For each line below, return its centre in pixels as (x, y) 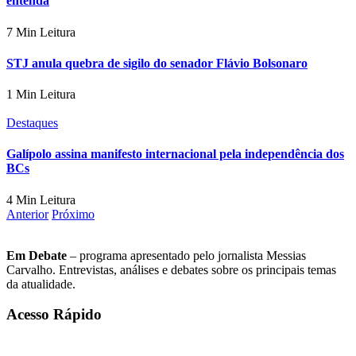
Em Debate (37, 255)
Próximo (73, 214)
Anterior (27, 214)
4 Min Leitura (41, 199)
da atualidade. (41, 284)
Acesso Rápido (54, 315)
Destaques (32, 123)
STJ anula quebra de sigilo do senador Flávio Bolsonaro (157, 63)
